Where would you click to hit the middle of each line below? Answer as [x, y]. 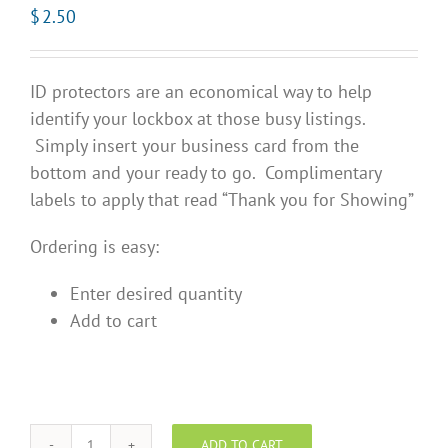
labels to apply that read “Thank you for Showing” [222, 200]
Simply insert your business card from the [194, 146]
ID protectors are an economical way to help [201, 92]
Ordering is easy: [94, 247]
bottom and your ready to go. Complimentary [205, 173]
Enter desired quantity [156, 294]
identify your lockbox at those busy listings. [200, 119]
